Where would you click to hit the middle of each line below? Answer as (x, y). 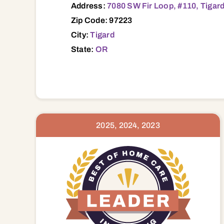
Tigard (102, 34)
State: (83, 49)
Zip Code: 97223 (101, 20)
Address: (89, 5)
